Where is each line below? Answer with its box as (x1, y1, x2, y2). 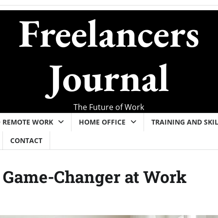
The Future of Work (73, 102, 145, 112)
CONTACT (10, 136, 42, 145)
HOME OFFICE (79, 117, 126, 127)
